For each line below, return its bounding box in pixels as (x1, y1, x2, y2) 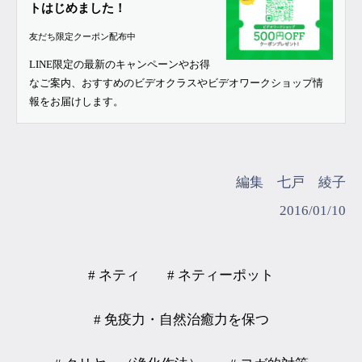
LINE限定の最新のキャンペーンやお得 (29, 57, 210, 70)
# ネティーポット (167, 267, 274, 283)
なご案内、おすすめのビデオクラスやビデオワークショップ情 (29, 76, 323, 89)
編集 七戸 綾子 (236, 174, 346, 190)
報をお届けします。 (29, 95, 124, 107)
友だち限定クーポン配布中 (29, 31, 136, 41)
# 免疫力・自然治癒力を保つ (93, 311, 269, 327)
